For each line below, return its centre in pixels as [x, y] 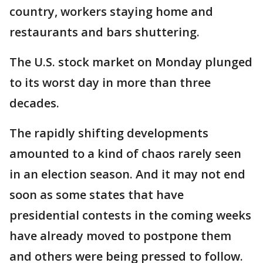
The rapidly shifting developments [109, 133]
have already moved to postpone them [120, 236]
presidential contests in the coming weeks [130, 215]
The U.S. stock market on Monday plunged [131, 62]
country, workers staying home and [111, 11]
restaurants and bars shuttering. [104, 32]
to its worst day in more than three [110, 82]
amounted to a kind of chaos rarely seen [125, 154]
